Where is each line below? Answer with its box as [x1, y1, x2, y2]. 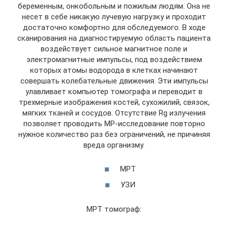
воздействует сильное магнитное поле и [41, 44, 187, 53]
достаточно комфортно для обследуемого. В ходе [22, 23, 206, 32]
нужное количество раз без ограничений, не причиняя [18, 130, 210, 139]
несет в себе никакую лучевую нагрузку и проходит [22, 12, 206, 21]
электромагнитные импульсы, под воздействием [26, 55, 202, 64]
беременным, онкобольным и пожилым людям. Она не [18, 2, 210, 11]
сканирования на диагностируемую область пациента [17, 34, 211, 43]
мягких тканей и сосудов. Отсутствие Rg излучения [22, 108, 206, 118]
